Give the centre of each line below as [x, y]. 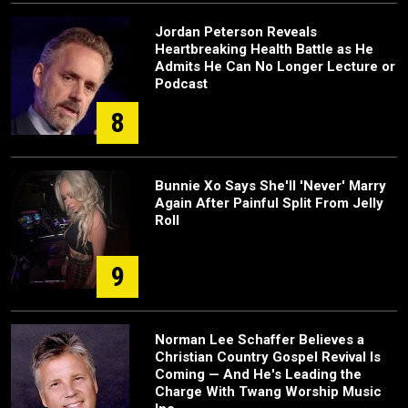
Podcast [181, 84]
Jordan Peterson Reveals [236, 32]
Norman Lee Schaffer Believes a [260, 340]
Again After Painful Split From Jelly [269, 204]
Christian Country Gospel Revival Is [268, 357]
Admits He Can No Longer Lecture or [275, 67]
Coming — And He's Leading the [258, 375]
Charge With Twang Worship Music [268, 392]
